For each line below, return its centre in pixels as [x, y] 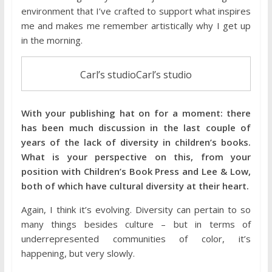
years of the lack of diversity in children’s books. [136, 142]
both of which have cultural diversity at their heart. [135, 186]
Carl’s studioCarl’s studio [136, 75]
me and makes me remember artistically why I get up [136, 26]
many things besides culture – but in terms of [136, 224]
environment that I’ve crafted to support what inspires [136, 11]
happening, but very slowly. [78, 253]
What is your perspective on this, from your [136, 157]
